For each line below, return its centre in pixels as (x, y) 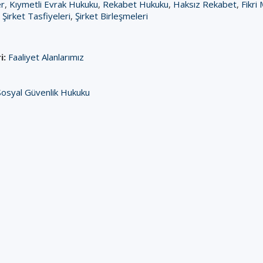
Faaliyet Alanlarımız (46, 57)
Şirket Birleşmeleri (112, 16)
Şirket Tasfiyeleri (36, 16)
